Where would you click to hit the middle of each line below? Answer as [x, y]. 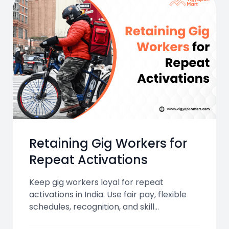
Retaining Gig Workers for [108, 144]
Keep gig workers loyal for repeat [96, 182]
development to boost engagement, [103, 219]
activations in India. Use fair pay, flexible [108, 195]
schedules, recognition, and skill [92, 207]
